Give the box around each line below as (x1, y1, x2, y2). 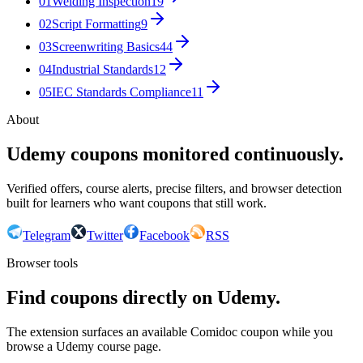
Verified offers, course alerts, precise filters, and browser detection (6, 181, 342, 196)
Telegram (23, 228, 70, 243)
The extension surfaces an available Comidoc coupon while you (6, 324, 333, 339)
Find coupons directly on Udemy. (6, 287, 280, 309)
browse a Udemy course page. (6, 339, 161, 353)
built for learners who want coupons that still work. (6, 196, 267, 211)
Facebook (139, 228, 190, 243)
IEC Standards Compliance (52, 85, 191, 100)
